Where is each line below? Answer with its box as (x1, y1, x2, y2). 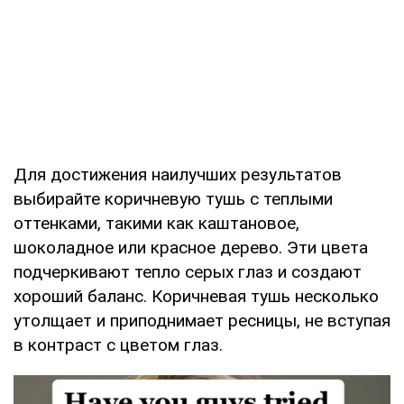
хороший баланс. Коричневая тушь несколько (14, 285, 379, 307)
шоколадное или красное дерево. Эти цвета (14, 236, 368, 258)
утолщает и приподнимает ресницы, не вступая (14, 309, 390, 331)
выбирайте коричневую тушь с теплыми (14, 188, 333, 209)
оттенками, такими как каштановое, (14, 212, 299, 234)
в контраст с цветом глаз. (14, 334, 223, 355)
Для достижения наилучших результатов (14, 163, 342, 185)
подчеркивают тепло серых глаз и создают (14, 261, 362, 282)
